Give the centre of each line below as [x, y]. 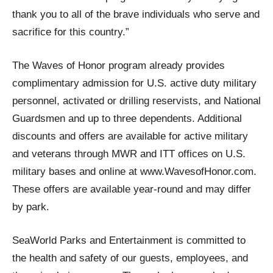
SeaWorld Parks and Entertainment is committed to [129, 240]
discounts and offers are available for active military [130, 136]
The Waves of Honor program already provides [119, 66]
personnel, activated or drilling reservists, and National [136, 101]
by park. [31, 207]
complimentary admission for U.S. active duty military [134, 83]
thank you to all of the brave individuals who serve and [136, 14]
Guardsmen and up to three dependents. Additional [127, 119]
